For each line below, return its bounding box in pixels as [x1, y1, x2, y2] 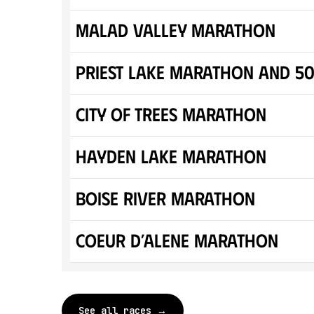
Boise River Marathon [76, 186, 255, 209]
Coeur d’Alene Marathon [76, 228, 278, 251]
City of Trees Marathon [76, 102, 266, 125]
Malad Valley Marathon [76, 18, 275, 41]
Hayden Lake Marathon [76, 144, 266, 167]
